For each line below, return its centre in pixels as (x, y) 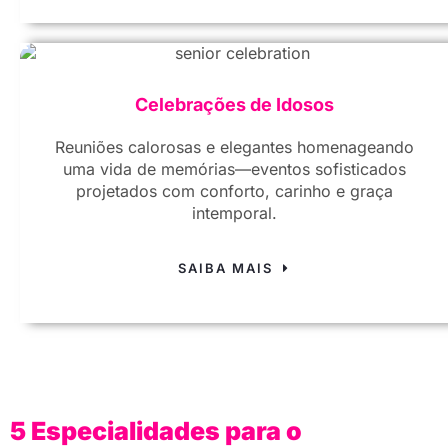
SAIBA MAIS (230, 268)
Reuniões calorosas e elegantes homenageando (234, 147)
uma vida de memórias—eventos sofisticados (234, 169)
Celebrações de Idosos (234, 105)
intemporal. (234, 213)
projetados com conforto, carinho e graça (234, 191)
